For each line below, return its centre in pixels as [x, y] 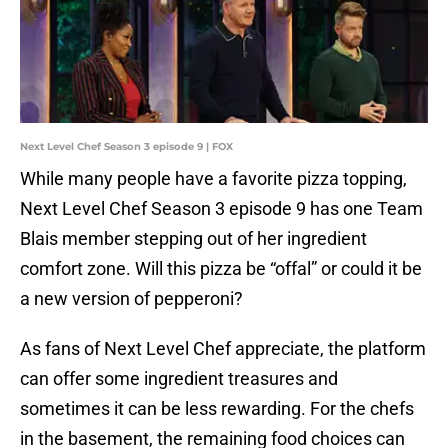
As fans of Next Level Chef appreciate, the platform [223, 349]
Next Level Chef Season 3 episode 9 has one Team [221, 209]
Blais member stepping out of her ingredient [193, 239]
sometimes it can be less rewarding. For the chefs [217, 409]
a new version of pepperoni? [131, 299]
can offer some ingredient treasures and [179, 379]
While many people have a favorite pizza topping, [213, 179]
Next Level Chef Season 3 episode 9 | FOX [126, 147]
